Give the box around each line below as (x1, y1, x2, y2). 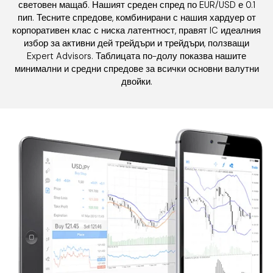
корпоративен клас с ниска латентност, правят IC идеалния (12, 24, 261, 37)
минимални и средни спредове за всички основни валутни (14, 63, 259, 75)
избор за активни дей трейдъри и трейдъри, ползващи (24, 37, 249, 49)
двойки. (121, 76, 152, 88)
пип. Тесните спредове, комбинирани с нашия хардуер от (17, 12, 256, 24)
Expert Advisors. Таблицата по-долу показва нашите (27, 50, 246, 62)
